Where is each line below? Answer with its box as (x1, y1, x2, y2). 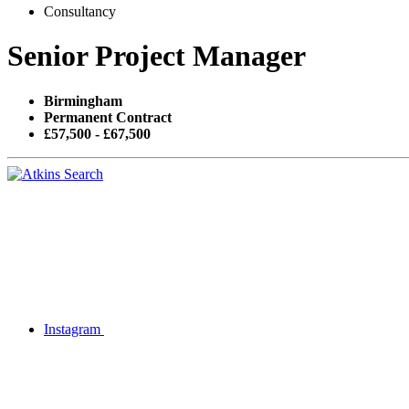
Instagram (44, 320, 100, 337)
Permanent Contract (44, 109, 172, 125)
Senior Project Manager (7, 39, 306, 73)
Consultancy (44, 4, 116, 19)
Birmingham (44, 92, 122, 109)
